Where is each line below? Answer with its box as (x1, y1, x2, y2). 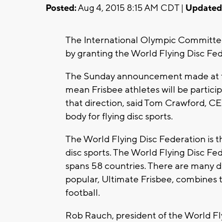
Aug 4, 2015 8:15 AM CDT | (76, 2, 185, 14)
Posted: (46, 2, 76, 14)
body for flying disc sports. (65, 110, 173, 122)
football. (65, 186, 100, 199)
